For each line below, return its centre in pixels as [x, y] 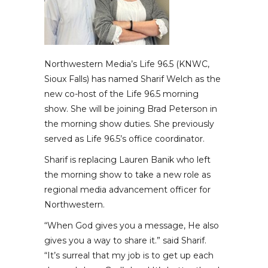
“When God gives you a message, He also [132, 226]
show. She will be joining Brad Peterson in [131, 109]
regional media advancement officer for [127, 190]
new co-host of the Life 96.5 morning [121, 94]
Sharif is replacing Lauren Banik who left [127, 160]
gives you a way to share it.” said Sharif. [125, 241]
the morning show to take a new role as [127, 175]
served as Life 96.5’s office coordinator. [124, 139]
